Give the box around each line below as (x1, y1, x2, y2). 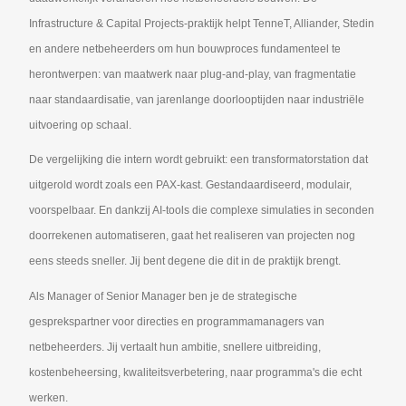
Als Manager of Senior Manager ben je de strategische (29, 290, 297, 304)
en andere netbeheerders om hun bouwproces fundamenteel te (29, 42, 341, 55)
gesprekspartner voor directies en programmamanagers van (29, 315, 324, 329)
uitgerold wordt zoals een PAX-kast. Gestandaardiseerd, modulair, (29, 179, 352, 192)
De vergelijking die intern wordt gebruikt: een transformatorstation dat (29, 153, 368, 167)
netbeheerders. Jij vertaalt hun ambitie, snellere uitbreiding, (29, 341, 321, 354)
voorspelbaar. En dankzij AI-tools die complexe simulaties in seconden (29, 204, 374, 217)
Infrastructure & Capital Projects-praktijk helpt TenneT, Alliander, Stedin (29, 16, 374, 30)
